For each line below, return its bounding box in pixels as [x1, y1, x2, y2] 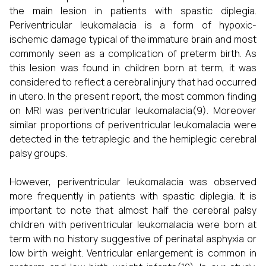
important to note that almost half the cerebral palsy [9, 204, 256, 217]
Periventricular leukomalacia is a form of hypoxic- [9, 18, 256, 31]
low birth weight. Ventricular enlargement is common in [9, 246, 256, 259]
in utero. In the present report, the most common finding [9, 90, 256, 103]
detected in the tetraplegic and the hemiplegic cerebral [9, 132, 256, 145]
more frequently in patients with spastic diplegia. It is [9, 189, 256, 202]
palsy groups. [9, 147, 67, 160]
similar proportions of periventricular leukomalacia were [9, 118, 256, 131]
